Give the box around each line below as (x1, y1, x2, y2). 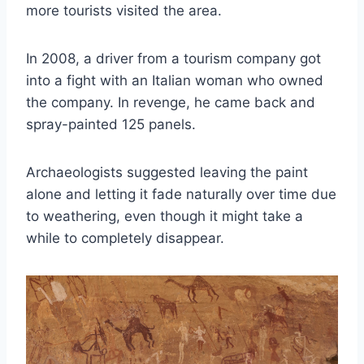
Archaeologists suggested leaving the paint (26, 164, 308, 181)
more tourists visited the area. (26, 2, 222, 19)
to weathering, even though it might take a (26, 208, 303, 225)
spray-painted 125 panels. (26, 116, 196, 133)
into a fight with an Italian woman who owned (26, 72, 323, 89)
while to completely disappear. (26, 230, 224, 247)
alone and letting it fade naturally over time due (26, 186, 336, 203)
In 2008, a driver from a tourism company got (26, 50, 321, 67)
